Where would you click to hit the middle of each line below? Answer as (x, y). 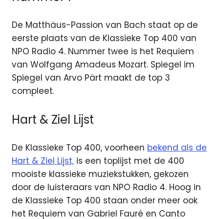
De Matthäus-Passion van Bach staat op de (105, 25)
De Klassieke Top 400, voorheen (79, 148)
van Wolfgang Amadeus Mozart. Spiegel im (103, 65)
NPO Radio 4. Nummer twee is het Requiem (103, 52)
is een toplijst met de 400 (129, 161)
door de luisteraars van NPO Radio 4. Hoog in (106, 187)
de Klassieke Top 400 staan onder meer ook (105, 201)
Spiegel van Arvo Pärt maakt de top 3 (91, 78)
